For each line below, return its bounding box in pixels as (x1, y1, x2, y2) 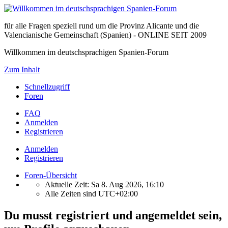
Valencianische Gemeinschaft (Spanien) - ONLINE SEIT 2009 (4, 31, 207, 39)
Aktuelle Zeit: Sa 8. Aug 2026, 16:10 (45, 180, 164, 189)
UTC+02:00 (98, 189, 138, 198)
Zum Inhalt (4, 65, 40, 74)
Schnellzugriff (24, 82, 70, 91)
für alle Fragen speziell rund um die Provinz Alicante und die (4, 21, 199, 30)
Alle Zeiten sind (45, 189, 98, 198)
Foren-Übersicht (24, 171, 77, 180)
